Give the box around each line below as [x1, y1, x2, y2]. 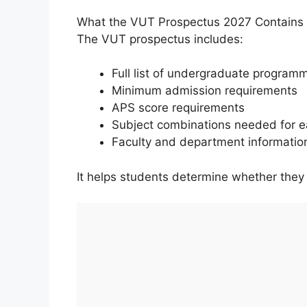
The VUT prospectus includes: [77, 32, 243, 46]
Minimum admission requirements [112, 84, 297, 98]
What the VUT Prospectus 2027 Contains [77, 14, 304, 29]
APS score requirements [112, 101, 245, 115]
